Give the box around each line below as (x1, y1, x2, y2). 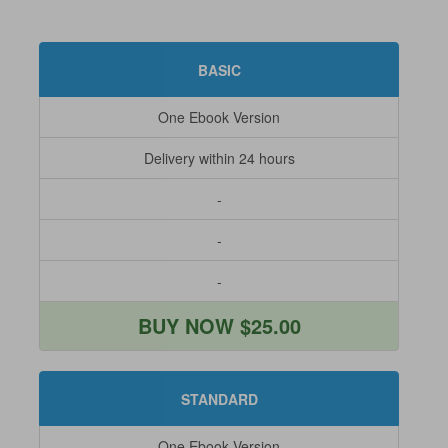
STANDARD (180, 388, 258, 409)
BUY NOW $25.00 (137, 311, 301, 341)
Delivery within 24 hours (143, 148, 295, 169)
